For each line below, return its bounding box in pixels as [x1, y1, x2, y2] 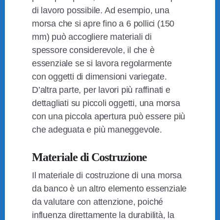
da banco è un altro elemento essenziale [32, 184, 187, 194]
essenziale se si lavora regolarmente [32, 58, 172, 69]
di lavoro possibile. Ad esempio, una [32, 5, 169, 16]
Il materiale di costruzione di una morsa [32, 170, 182, 181]
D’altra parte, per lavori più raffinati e [32, 85, 170, 95]
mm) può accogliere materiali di [32, 32, 152, 42]
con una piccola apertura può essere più [32, 111, 186, 122]
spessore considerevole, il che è [32, 45, 155, 55]
